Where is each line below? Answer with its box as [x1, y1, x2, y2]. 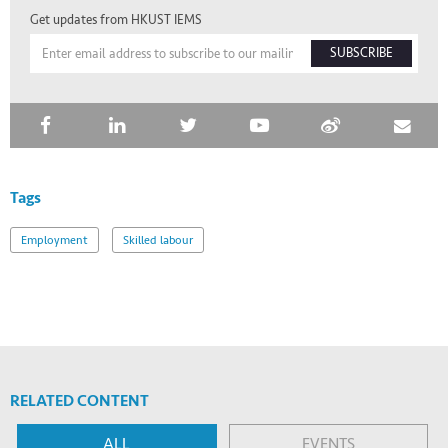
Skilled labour [123, 230, 193, 249]
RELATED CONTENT [10, 390, 149, 411]
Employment [21, 230, 88, 249]
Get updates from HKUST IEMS [30, 10, 202, 31]
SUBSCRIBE [330, 43, 393, 64]
